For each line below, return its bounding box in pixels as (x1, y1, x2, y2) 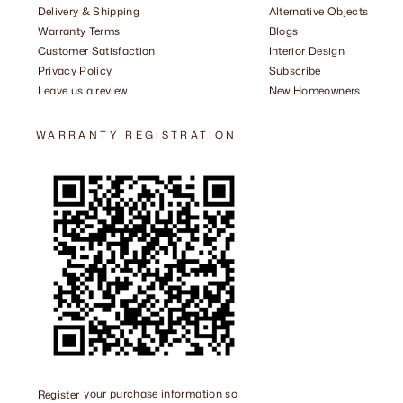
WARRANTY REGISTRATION (36, 127, 237, 142)
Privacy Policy (37, 63, 112, 79)
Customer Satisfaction (37, 43, 156, 59)
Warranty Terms (37, 23, 121, 40)
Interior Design (268, 43, 345, 59)
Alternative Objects (268, 4, 369, 20)
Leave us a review (37, 83, 128, 99)
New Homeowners (268, 83, 361, 99)
